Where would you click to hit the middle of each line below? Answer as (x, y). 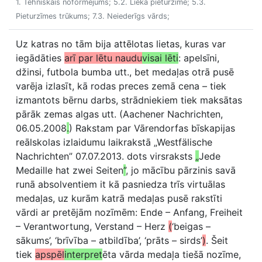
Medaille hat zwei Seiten (70, 170)
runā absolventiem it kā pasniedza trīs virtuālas (120, 184)
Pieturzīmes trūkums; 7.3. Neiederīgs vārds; (93, 16)
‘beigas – (191, 226)
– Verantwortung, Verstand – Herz (92, 226)
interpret (83, 254)
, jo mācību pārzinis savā (181, 170)
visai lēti (160, 58)
